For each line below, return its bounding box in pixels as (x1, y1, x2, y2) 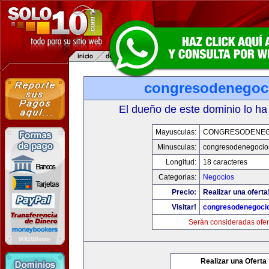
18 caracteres (202, 158, 247, 166)
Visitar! (171, 203, 196, 211)
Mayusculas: (155, 128, 196, 136)
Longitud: (165, 158, 196, 166)
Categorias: (158, 173, 196, 181)
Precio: (171, 188, 196, 196)
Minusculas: (157, 143, 196, 151)
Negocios (202, 173, 234, 181)
